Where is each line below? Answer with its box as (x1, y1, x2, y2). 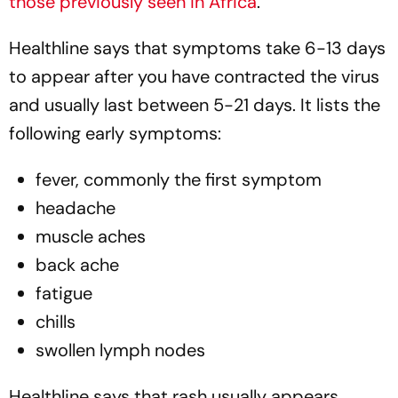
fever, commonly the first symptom (36, 167, 322, 191)
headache (36, 195, 115, 219)
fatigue (36, 281, 92, 305)
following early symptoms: (9, 121, 221, 145)
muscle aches (36, 224, 146, 248)
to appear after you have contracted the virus (9, 64, 379, 88)
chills (36, 309, 76, 333)
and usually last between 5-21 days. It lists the (9, 92, 380, 116)
